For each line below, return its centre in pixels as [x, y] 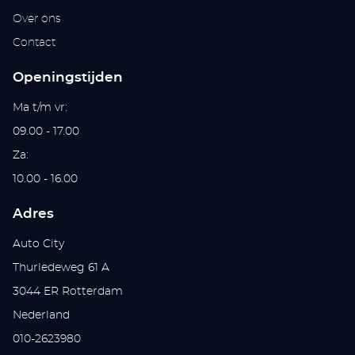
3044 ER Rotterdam [68, 292]
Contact [34, 43]
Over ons [37, 19]
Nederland [42, 316]
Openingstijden [68, 78]
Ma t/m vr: [40, 108]
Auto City [39, 244]
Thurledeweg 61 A [61, 268]
